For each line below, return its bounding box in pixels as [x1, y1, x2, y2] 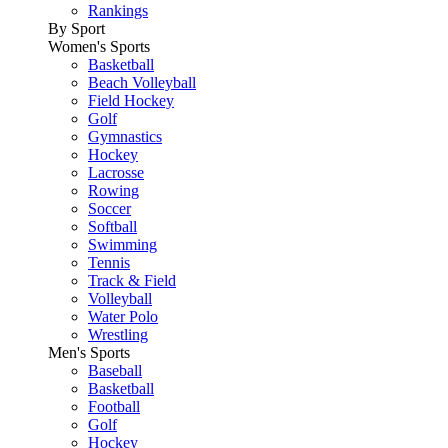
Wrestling [88, 326, 148, 343]
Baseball [88, 362, 142, 379]
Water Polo [88, 308, 158, 325]
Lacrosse [88, 164, 144, 181]
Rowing [88, 182, 139, 199]
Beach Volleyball [88, 74, 196, 91]
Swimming [88, 236, 157, 253]
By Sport [48, 20, 105, 37]
